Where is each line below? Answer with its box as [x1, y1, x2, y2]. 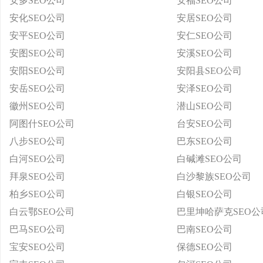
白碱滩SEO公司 [177, 154, 242, 164]
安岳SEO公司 [9, 83, 65, 93]
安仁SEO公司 [177, 31, 232, 41]
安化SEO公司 [9, 13, 65, 23]
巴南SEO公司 [177, 224, 232, 234]
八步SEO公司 [9, 136, 65, 146]
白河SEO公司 [9, 154, 65, 164]
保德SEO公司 [177, 242, 232, 252]
